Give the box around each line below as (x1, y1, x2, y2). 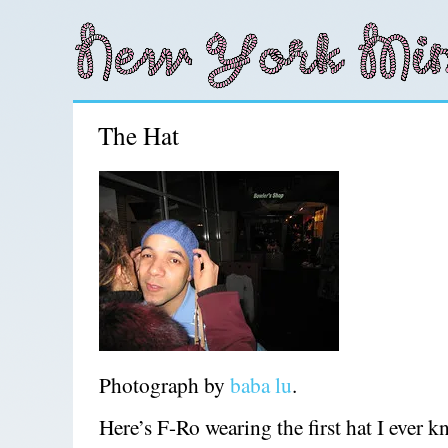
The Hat (97, 119, 179, 152)
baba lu (230, 370, 293, 400)
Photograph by (99, 370, 231, 400)
